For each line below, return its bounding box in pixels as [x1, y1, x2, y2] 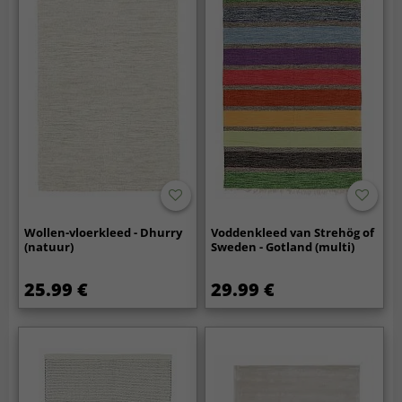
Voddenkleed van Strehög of [211, 224, 375, 241]
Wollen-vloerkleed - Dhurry [24, 224, 183, 241]
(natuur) [24, 239, 74, 256]
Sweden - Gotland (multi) [211, 239, 355, 256]
